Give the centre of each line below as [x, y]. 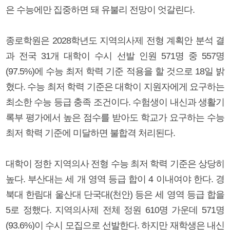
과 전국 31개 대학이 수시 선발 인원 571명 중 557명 [115, 56]
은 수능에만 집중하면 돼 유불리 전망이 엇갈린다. [100, 9]
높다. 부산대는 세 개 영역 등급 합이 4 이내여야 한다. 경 [115, 179]
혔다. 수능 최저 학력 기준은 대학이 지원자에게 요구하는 [115, 87]
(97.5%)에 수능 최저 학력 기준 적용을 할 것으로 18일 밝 [115, 71]
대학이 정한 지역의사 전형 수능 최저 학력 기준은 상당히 [115, 164]
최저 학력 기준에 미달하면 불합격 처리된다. [90, 133]
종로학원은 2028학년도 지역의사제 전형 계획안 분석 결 [115, 40]
